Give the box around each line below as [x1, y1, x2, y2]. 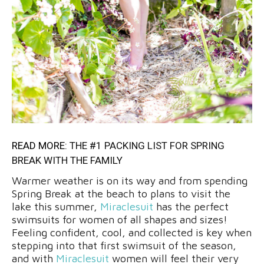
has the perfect [153, 200, 229, 213]
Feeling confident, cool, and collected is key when [12, 226, 252, 239]
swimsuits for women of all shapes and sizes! [12, 213, 227, 226]
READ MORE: [12, 139, 70, 151]
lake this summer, [12, 200, 100, 213]
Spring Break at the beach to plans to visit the [12, 187, 230, 200]
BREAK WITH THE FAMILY [12, 154, 123, 166]
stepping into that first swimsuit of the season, [12, 239, 236, 252]
